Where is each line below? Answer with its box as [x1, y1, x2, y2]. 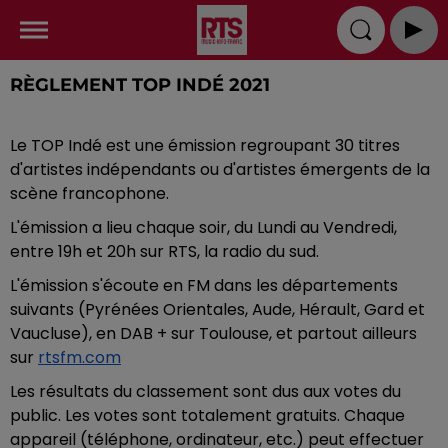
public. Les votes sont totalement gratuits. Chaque [10, 404, 405, 427]
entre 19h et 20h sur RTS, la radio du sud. [10, 240, 323, 263]
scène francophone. [10, 182, 169, 205]
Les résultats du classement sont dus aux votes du [10, 380, 401, 403]
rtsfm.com [38, 346, 121, 369]
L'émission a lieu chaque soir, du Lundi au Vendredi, [10, 216, 397, 239]
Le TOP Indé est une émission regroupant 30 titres [10, 134, 400, 157]
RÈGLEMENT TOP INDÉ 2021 [10, 74, 270, 96]
